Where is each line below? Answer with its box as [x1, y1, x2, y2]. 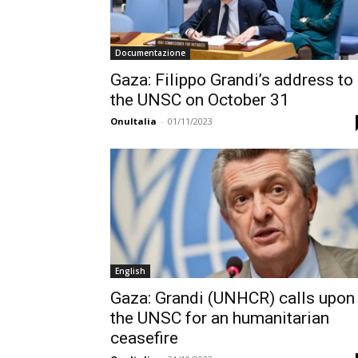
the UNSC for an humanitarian [110, 308, 329, 328]
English [115, 265, 145, 276]
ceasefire [110, 328, 178, 348]
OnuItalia [110, 115, 157, 127]
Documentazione [115, 47, 185, 58]
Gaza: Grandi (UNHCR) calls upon [110, 288, 355, 308]
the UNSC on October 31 [110, 90, 289, 109]
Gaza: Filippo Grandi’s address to [110, 70, 353, 89]
